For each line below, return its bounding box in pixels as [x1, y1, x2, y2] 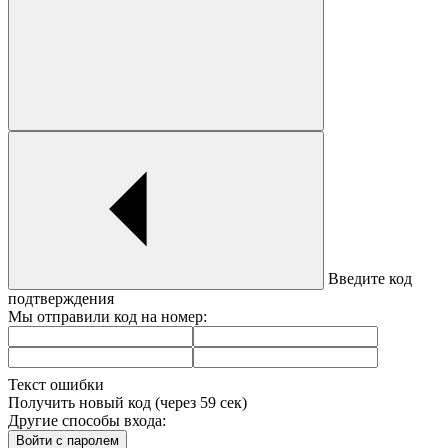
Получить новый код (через [8, 394, 200, 412]
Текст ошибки [8, 376, 104, 394]
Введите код [324, 270, 412, 288]
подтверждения [8, 290, 114, 308]
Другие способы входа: [8, 412, 166, 430]
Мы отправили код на [8, 308, 161, 326]
